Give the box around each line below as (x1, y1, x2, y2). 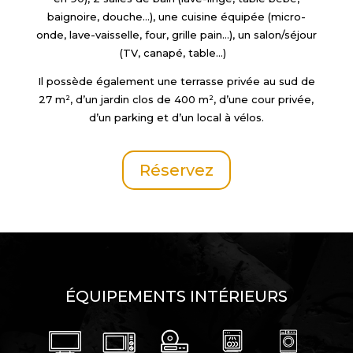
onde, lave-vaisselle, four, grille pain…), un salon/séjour (35, 28, 317, 41)
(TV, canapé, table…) (120, 46, 230, 59)
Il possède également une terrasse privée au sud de (37, 75, 315, 87)
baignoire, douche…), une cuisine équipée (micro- (46, 10, 306, 23)
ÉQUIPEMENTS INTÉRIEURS (65, 287, 288, 306)
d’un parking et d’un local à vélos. (88, 111, 264, 124)
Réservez (139, 161, 214, 180)
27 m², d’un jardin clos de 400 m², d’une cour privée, (39, 93, 314, 106)
